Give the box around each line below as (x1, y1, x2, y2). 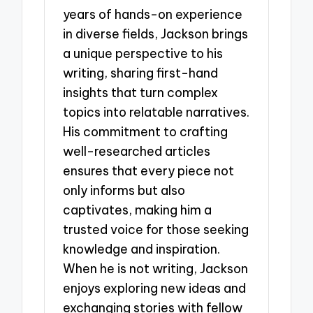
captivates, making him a (63, 201, 212, 218)
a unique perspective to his (63, 45, 224, 61)
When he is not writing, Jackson (63, 260, 249, 277)
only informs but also (63, 182, 186, 198)
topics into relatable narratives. (63, 103, 250, 120)
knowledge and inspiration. (63, 240, 221, 257)
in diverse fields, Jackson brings (63, 25, 249, 42)
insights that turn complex (63, 84, 219, 101)
